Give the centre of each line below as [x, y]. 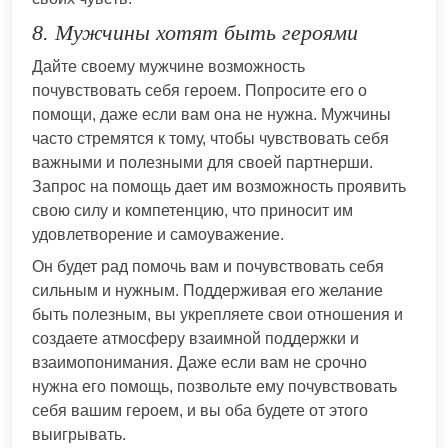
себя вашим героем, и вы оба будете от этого [200, 410]
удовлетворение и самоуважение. [158, 234]
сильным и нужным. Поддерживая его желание [207, 290]
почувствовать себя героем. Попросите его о [199, 90]
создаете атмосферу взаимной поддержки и [195, 338]
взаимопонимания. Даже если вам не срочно [199, 362]
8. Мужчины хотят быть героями [195, 32]
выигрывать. [79, 434]
